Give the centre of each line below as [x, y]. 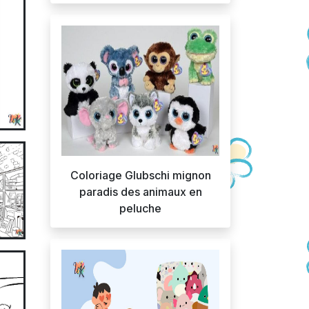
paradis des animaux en [140, 192]
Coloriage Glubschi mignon [140, 175]
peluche [140, 208]
